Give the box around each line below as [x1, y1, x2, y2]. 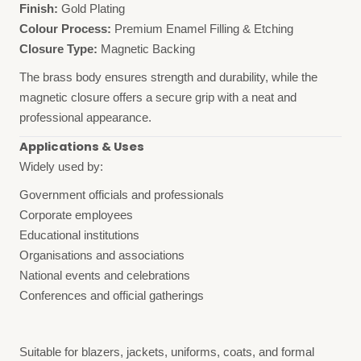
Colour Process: [19, 22, 111, 35]
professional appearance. [19, 110, 151, 124]
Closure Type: [19, 42, 98, 56]
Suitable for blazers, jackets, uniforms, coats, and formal [19, 345, 314, 359]
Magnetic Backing [98, 42, 195, 56]
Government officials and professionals [19, 188, 224, 201]
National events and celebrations [19, 268, 190, 282]
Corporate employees [19, 208, 133, 222]
